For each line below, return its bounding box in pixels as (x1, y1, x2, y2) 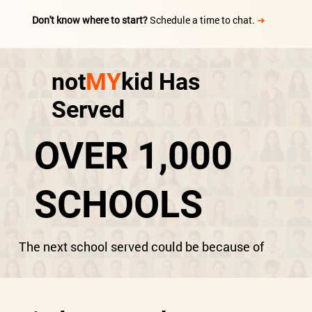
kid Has (120, 68, 200, 96)
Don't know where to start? (32, 13, 148, 27)
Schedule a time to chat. (150, 13, 257, 27)
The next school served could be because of (18, 238, 264, 255)
